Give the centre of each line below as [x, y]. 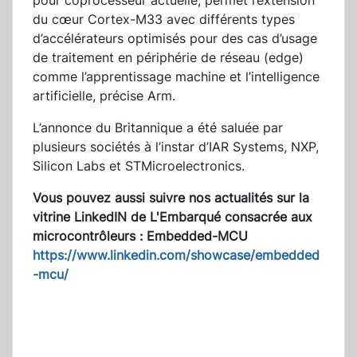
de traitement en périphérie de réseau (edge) [168, 58]
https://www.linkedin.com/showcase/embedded [176, 255]
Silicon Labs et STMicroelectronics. [139, 166]
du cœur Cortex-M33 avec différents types [164, 20]
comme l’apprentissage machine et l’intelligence [176, 77]
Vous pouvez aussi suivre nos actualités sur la [171, 198]
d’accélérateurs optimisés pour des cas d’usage [175, 39]
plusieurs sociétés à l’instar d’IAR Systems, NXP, [176, 147]
